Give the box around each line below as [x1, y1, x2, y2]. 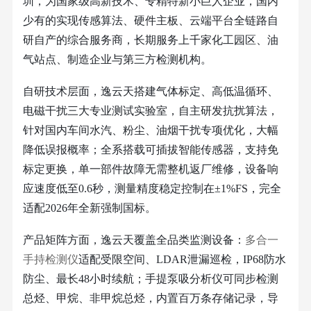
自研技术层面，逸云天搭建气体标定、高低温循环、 [22, 85, 278, 97]
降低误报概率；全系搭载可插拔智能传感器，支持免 [22, 143, 278, 155]
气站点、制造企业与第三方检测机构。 [22, 53, 212, 65]
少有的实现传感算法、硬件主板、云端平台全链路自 [22, 14, 278, 26]
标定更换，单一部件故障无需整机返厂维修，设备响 [22, 162, 278, 175]
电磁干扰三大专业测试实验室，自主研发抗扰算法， [22, 104, 278, 117]
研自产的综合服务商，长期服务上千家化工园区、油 [22, 33, 278, 46]
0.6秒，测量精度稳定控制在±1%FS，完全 [78, 182, 281, 194]
